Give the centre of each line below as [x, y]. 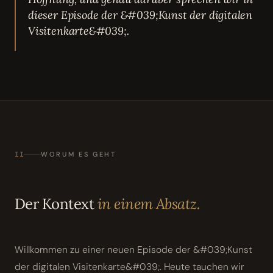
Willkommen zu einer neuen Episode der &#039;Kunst [133, 250]
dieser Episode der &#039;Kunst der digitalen [140, 15]
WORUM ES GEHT [79, 154]
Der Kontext [56, 204]
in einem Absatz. [149, 204]
